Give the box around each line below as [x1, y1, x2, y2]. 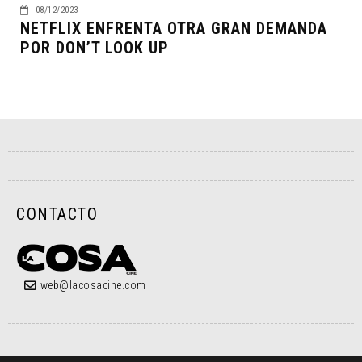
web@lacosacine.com [40, 278, 146, 292]
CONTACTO [16, 204, 98, 224]
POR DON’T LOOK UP [20, 37, 169, 57]
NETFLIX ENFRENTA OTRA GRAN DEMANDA [20, 18, 327, 38]
